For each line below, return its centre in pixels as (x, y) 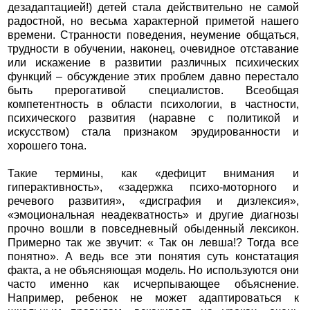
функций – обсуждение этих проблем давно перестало (153, 77)
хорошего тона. (47, 146)
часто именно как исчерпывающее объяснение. (153, 284)
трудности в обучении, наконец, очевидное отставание (153, 49)
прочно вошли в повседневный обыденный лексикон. (153, 229)
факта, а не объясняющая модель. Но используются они (153, 271)
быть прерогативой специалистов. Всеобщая (153, 91)
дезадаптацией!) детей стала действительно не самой (153, 8)
